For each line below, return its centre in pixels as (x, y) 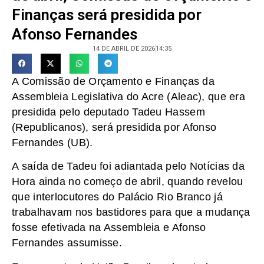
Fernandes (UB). (52, 142)
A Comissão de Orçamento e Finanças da (113, 81)
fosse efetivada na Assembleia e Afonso (109, 228)
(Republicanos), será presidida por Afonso (114, 127)
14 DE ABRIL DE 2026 (124, 48)
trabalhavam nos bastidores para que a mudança (131, 212)
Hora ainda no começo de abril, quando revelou (128, 182)
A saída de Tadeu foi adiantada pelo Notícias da (128, 166)
